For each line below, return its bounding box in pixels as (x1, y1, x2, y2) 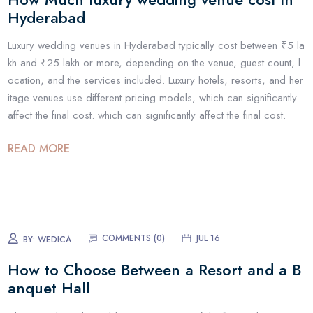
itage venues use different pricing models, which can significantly (8, 90, 298, 106)
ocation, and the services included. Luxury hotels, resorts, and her (8, 73, 304, 89)
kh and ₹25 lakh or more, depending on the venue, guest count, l (8, 55, 301, 71)
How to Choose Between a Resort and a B (8, 259, 302, 282)
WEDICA (38, 233, 72, 246)
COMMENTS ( (102, 231, 157, 245)
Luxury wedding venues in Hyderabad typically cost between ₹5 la (8, 38, 305, 54)
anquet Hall (8, 277, 91, 300)
